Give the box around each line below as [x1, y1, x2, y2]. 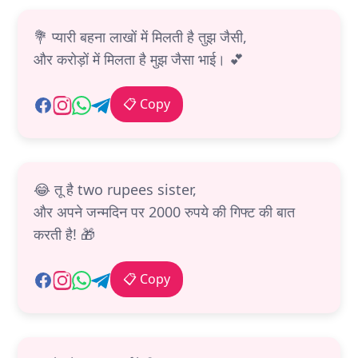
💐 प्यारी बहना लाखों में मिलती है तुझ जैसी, [34, 27, 247, 47]
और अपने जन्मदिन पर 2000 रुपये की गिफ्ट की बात [34, 202, 295, 222]
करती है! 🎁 [34, 225, 95, 245]
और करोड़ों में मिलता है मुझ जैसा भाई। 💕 [34, 50, 244, 70]
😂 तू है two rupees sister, [34, 180, 197, 200]
